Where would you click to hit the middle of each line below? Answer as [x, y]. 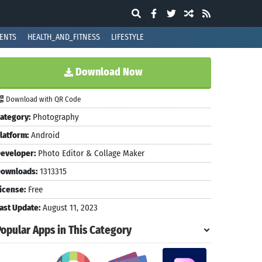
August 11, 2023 [69, 208]
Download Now [108, 72]
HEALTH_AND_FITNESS [64, 37]
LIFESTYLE [127, 37]
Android [44, 135]
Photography [55, 117]
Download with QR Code [42, 99]
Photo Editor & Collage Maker [90, 153]
